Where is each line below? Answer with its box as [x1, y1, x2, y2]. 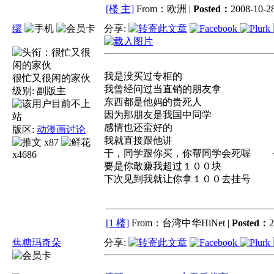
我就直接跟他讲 [104, 135, 172, 146]
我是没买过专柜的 [104, 71, 182, 81]
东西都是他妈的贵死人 [104, 97, 202, 107]
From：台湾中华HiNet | [131, 218, 232, 228]
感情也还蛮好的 [104, 122, 172, 133]
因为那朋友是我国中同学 [104, 109, 212, 120]
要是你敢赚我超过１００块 [104, 161, 221, 171]
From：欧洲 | [136, 4, 193, 14]
